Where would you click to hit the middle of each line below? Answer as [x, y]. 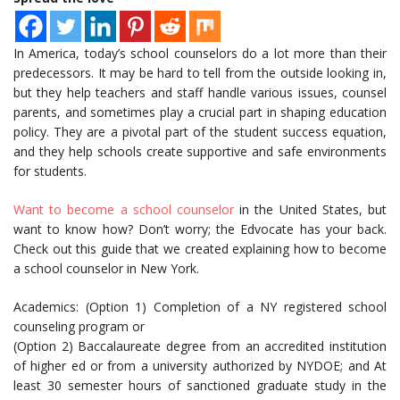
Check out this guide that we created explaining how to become [200, 249]
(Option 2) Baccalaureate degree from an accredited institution [200, 346]
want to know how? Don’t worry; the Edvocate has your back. [200, 229]
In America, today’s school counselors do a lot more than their [200, 54]
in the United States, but [310, 210]
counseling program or [79, 327]
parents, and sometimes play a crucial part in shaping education [200, 112]
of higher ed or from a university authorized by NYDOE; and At [200, 366]
